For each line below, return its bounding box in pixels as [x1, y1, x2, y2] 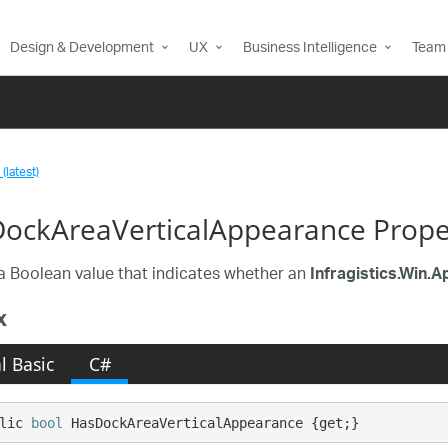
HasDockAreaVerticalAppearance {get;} [63, 414, 360, 431]
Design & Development [10, 33, 154, 64]
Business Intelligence [243, 33, 377, 64]
